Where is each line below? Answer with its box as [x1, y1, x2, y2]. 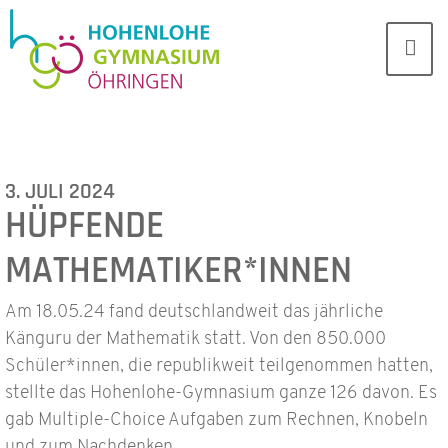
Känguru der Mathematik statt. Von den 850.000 [5, 330, 387, 350]
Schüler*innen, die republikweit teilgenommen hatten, [5, 357, 434, 377]
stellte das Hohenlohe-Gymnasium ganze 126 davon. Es [5, 384, 438, 404]
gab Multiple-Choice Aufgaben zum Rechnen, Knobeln [5, 411, 429, 431]
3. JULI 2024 [5, 178, 116, 205]
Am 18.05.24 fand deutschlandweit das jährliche [5, 303, 384, 323]
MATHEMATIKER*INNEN [5, 247, 398, 295]
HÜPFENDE [5, 202, 165, 250]
